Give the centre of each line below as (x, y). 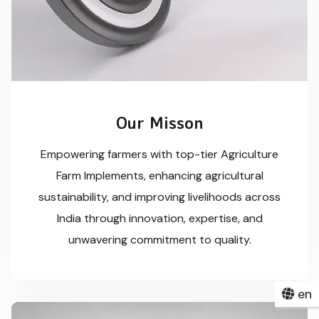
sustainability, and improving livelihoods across (159, 197)
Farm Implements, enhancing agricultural (159, 175)
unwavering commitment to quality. (159, 239)
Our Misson (159, 122)
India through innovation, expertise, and (159, 218)
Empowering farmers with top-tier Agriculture (159, 154)
